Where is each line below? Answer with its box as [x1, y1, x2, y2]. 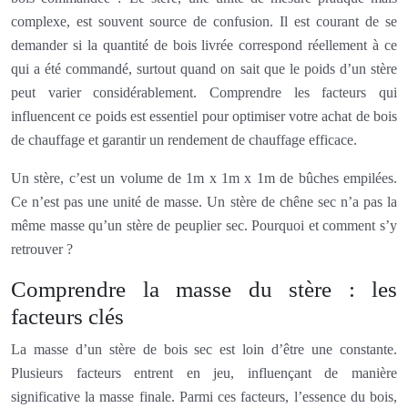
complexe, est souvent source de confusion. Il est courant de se [11, 13, 397, 29]
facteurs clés [11, 303, 124, 329]
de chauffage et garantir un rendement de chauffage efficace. [11, 131, 357, 148]
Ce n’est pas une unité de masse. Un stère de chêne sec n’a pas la [11, 193, 397, 209]
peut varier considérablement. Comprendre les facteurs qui [11, 84, 397, 100]
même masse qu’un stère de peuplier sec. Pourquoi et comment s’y [11, 217, 397, 233]
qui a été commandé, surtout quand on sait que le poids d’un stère [11, 60, 397, 76]
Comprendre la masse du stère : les [11, 276, 397, 301]
